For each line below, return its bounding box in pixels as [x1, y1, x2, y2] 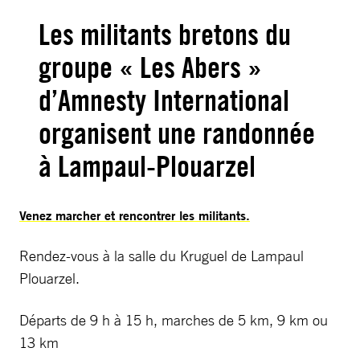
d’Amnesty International [39, 83, 289, 118]
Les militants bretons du [39, 17, 291, 52]
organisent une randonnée [39, 116, 315, 151]
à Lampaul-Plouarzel [39, 149, 256, 184]
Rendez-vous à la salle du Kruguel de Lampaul [19, 247, 304, 264]
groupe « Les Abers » [39, 50, 262, 85]
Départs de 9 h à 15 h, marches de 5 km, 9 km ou [19, 311, 328, 329]
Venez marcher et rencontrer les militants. [19, 207, 250, 224]
